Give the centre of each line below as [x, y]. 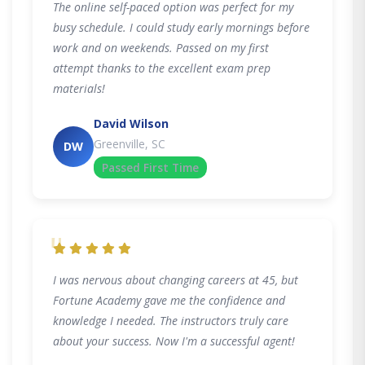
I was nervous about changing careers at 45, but [176, 279]
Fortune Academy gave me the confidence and [169, 300]
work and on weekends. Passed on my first [161, 47]
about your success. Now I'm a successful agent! [174, 341]
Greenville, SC [130, 143]
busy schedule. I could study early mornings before [181, 27]
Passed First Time [150, 167]
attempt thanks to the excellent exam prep [162, 68]
